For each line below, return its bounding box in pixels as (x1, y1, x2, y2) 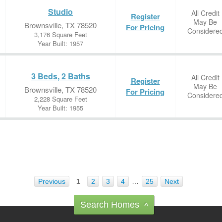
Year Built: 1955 (38, 103, 83, 112)
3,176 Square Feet (34, 30, 87, 39)
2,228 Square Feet (34, 94, 87, 104)
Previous (38, 177, 65, 185)
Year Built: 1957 (38, 39, 83, 48)
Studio (48, 6, 73, 17)
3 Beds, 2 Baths (31, 70, 90, 82)
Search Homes (80, 200, 139, 210)
